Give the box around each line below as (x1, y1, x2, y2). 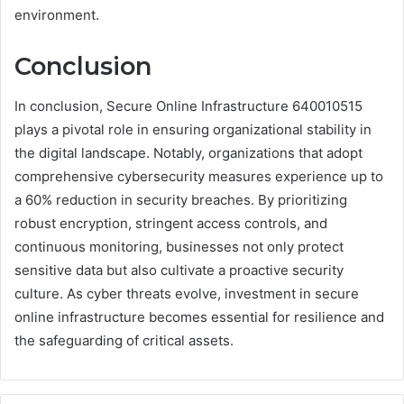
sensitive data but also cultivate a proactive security (14, 262, 344, 280)
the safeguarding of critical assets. (14, 332, 234, 350)
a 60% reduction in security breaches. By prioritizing (14, 191, 347, 209)
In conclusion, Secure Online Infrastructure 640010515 (14, 97, 363, 115)
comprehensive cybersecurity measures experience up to (14, 168, 383, 186)
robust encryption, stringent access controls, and (14, 215, 327, 233)
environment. (14, 5, 99, 23)
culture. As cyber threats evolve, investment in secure (14, 285, 359, 303)
